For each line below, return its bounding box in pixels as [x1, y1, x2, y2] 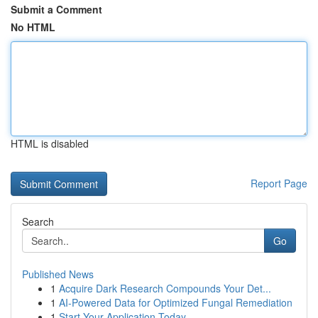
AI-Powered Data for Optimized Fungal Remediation [59, 295, 292, 309]
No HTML [11, 20, 55, 34]
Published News [22, 267, 94, 281]
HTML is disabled [11, 136, 89, 150]
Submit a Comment [11, 2, 102, 16]
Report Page [251, 176, 307, 190]
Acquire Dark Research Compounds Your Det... [59, 281, 271, 295]
